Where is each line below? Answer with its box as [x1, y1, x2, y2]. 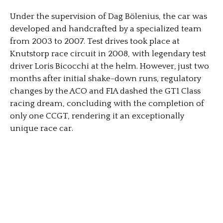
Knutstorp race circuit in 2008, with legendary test [10, 49, 206, 59]
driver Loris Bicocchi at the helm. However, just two [10, 62, 209, 71]
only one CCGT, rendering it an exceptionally [10, 111, 184, 121]
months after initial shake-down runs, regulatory [10, 74, 201, 84]
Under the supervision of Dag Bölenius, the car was [10, 12, 207, 21]
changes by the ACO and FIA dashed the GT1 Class [10, 87, 201, 96]
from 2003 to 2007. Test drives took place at [10, 37, 180, 46]
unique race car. [10, 124, 73, 133]
